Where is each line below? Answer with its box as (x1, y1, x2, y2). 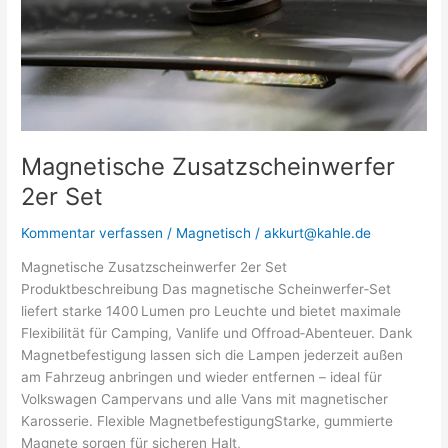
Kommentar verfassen (21, 224, 164, 241)
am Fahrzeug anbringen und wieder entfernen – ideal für (21, 369, 383, 386)
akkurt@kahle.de (264, 224, 372, 241)
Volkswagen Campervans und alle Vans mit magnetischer (21, 391, 389, 408)
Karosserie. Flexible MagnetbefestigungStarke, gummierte (21, 413, 394, 430)
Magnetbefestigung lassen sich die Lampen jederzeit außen (21, 347, 404, 364)
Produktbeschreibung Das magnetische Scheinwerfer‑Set (21, 281, 392, 298)
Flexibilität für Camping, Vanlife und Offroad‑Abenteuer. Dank (21, 325, 413, 342)
